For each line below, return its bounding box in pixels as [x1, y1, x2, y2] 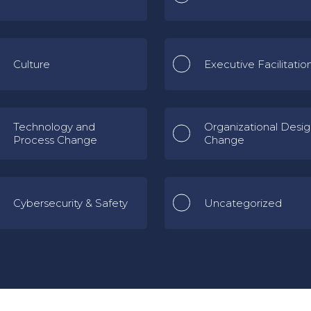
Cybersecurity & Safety [13, 196, 128, 210]
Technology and [13, 120, 95, 133]
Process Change [13, 133, 97, 146]
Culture [13, 57, 50, 71]
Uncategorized [204, 196, 282, 210]
